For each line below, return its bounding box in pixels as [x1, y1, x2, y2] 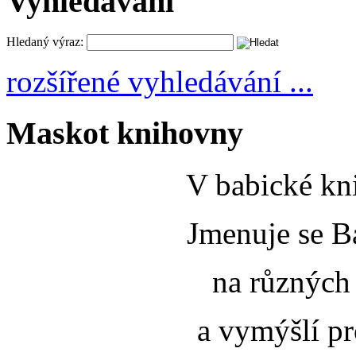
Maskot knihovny [6, 115, 243, 151]
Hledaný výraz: [6, 35, 83, 49]
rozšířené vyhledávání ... [6, 64, 313, 99]
